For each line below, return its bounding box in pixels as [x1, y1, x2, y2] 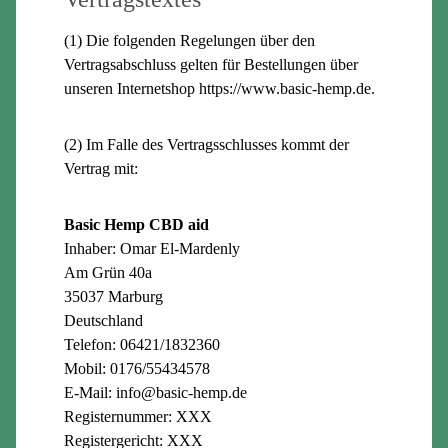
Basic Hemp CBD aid [64, 215, 209, 233]
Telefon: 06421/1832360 [64, 335, 220, 353]
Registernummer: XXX [64, 407, 212, 425]
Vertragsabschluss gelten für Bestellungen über [64, 55, 358, 73]
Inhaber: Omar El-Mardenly [64, 239, 240, 257]
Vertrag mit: [64, 159, 138, 177]
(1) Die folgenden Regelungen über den [64, 31, 315, 49]
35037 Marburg [64, 287, 163, 305]
